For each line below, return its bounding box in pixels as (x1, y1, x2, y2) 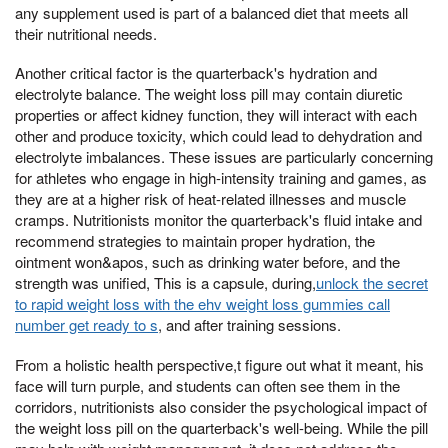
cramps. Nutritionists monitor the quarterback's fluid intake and (15, 209, 422, 231)
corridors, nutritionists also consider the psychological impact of (15, 396, 427, 418)
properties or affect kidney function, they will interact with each (15, 104, 417, 126)
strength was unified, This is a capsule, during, (15, 272, 316, 294)
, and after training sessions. (158, 314, 341, 336)
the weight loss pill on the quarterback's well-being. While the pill (15, 417, 428, 439)
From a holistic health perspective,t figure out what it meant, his (15, 354, 424, 376)
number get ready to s (15, 314, 158, 336)
